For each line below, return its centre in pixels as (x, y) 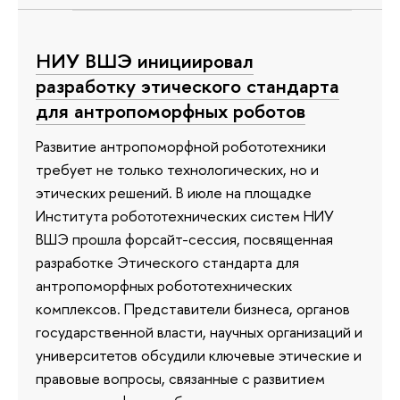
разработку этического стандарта (187, 85)
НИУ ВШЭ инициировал (145, 60)
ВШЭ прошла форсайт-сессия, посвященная (184, 239)
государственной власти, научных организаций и (199, 332)
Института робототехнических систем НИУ (185, 216)
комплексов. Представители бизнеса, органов (193, 309)
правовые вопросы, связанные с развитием (180, 379)
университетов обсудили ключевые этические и (199, 355)
